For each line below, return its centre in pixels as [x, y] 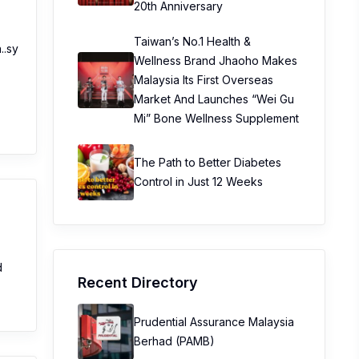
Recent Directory [138, 282]
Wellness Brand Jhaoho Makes [216, 61]
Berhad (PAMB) [174, 341]
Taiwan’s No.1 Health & [192, 41]
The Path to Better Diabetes [208, 162]
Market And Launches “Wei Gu [214, 99]
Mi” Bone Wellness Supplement [216, 118]
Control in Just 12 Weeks [198, 182]
